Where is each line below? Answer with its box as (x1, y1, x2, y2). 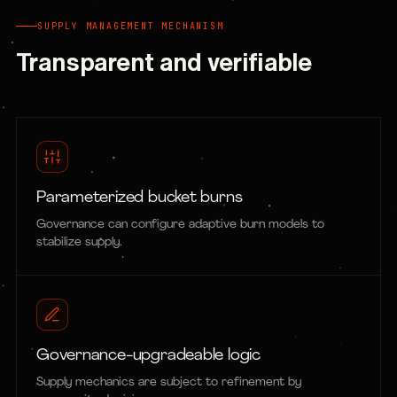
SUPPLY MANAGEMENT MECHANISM (37, 20, 224, 32)
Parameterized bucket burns (36, 190, 243, 206)
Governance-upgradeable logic (36, 347, 261, 364)
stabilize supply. (36, 237, 122, 248)
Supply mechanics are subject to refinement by (36, 377, 301, 388)
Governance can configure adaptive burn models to (36, 219, 324, 230)
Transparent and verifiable (16, 49, 312, 74)
